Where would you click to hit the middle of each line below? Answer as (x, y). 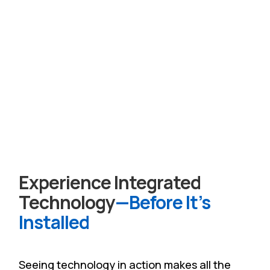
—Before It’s (163, 202)
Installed (54, 222)
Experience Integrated (110, 182)
